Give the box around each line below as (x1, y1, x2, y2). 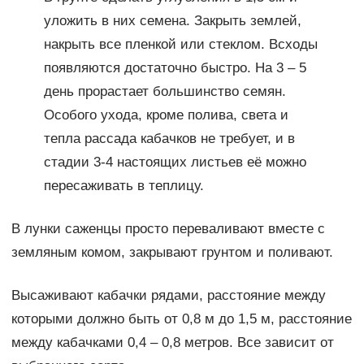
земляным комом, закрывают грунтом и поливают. (11, 245, 333, 261)
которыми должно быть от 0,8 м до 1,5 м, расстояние (11, 311, 352, 327)
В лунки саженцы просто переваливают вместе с (11, 221, 325, 237)
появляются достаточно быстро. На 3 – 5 (43, 60, 306, 76)
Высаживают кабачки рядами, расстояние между (11, 288, 326, 304)
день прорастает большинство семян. (43, 84, 286, 100)
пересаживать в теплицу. (43, 178, 204, 194)
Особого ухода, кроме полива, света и (43, 107, 288, 123)
